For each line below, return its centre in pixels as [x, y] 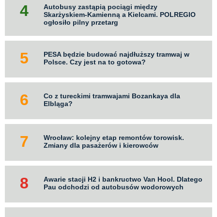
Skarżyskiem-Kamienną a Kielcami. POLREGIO [120, 14]
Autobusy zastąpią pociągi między [101, 7]
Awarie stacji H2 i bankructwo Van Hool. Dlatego [123, 179]
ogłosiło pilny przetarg [81, 22]
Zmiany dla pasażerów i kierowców [101, 145]
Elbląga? [58, 103]
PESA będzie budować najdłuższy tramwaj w [116, 54]
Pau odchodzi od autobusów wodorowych [114, 187]
